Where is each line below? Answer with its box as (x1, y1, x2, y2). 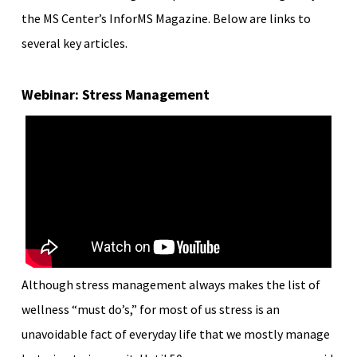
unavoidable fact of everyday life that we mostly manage (21, 325, 330, 342)
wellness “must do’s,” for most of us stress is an (21, 300, 280, 317)
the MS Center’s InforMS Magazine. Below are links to (21, 10, 311, 26)
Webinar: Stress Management (21, 85, 210, 104)
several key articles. (21, 35, 127, 51)
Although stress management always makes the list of (21, 276, 320, 292)
